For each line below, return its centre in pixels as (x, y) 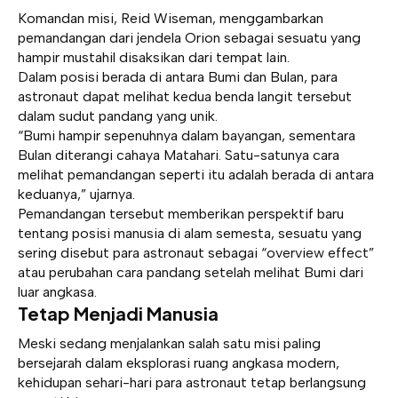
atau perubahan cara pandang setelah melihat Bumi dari (191, 273)
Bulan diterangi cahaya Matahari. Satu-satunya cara (179, 155)
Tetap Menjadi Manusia (118, 314)
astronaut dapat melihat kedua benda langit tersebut (185, 97)
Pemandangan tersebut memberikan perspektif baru (181, 214)
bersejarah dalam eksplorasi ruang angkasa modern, (179, 362)
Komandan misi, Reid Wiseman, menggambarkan (171, 19)
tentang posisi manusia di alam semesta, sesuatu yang (190, 234)
